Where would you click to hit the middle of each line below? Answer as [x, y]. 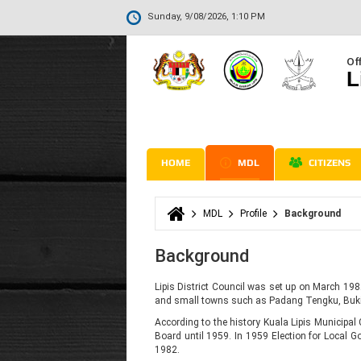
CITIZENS [328, 163]
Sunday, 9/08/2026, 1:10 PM [206, 17]
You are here [201, 223]
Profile [253, 213]
